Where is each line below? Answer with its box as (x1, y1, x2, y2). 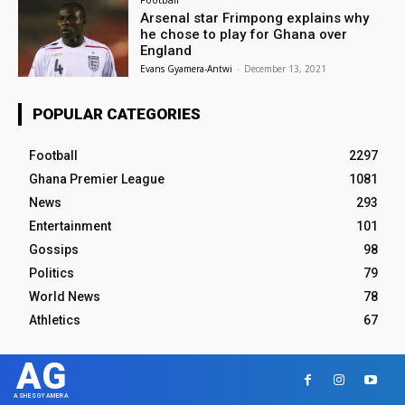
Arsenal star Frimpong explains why (140, 9, 370, 26)
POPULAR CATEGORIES (33, 105, 201, 124)
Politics (29, 266, 74, 281)
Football (29, 148, 78, 164)
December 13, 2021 (244, 61, 327, 75)
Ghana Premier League (29, 172, 165, 187)
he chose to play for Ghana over (140, 25, 348, 42)
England (140, 42, 193, 59)
